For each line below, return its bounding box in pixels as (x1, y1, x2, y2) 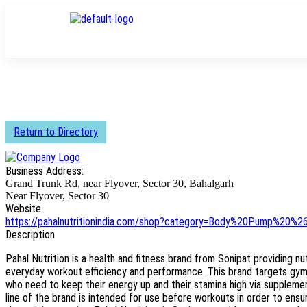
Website (5, 202, 41, 215)
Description (5, 228, 55, 241)
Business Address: (5, 164, 84, 177)
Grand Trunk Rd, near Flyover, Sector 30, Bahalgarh (5, 177, 234, 189)
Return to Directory (14, 125, 98, 138)
